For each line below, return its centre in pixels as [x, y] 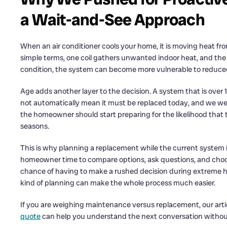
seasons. [35, 126]
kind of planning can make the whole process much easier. [118, 183]
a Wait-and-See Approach [112, 20]
